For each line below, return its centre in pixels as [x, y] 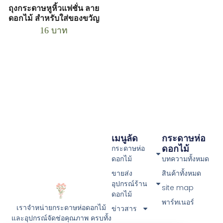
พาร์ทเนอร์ [178, 202]
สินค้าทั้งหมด [181, 173]
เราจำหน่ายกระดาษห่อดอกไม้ [61, 207]
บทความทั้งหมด [185, 159]
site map [177, 187]
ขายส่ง [122, 173]
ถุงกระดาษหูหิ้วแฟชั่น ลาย [54, 8]
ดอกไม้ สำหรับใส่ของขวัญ [54, 18]
